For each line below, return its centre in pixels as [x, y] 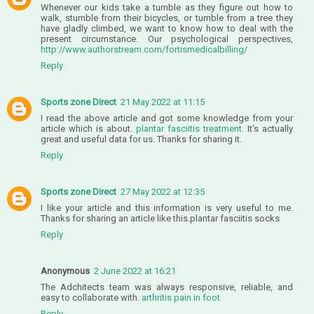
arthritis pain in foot [181, 297]
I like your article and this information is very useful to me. [167, 207]
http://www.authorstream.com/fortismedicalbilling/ [144, 49]
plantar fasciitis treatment [189, 128]
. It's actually [267, 128]
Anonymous [65, 271]
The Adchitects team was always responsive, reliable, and [167, 287]
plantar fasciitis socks [235, 218]
